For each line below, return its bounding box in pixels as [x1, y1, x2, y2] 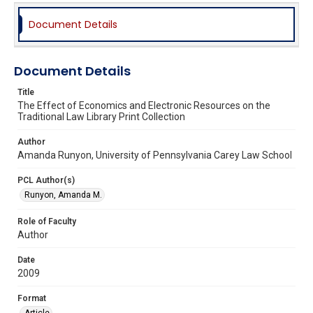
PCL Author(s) [17, 175, 75, 185]
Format [17, 293, 46, 303]
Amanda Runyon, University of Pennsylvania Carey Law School [17, 149, 292, 161]
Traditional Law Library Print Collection [17, 110, 185, 122]
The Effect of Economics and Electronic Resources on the [17, 99, 270, 111]
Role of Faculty [17, 216, 76, 226]
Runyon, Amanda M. [24, 189, 102, 200]
